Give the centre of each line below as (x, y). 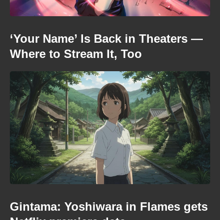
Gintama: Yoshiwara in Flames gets (109, 206)
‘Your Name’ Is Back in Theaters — (106, 39)
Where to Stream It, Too (76, 54)
